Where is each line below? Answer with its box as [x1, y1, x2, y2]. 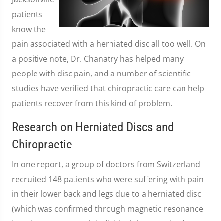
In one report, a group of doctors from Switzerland [12, 159, 200, 170]
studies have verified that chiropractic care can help [12, 83, 204, 94]
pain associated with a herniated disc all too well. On [12, 38, 206, 49]
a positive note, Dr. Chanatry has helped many [12, 53, 184, 64]
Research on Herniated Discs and [12, 120, 174, 134]
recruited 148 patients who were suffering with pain [12, 174, 204, 184]
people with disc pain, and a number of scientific [12, 68, 191, 79]
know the [12, 24, 46, 35]
